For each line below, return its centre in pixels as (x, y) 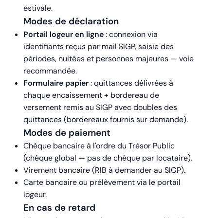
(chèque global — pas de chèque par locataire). (108, 158)
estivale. (38, 8)
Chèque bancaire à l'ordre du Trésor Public (99, 146)
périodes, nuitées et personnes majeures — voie (109, 59)
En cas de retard (59, 208)
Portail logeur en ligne (64, 35)
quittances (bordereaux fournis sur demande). (106, 120)
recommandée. (50, 71)
